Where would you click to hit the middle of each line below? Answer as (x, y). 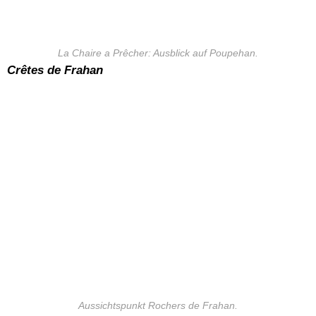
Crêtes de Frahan (55, 70)
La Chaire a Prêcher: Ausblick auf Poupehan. (158, 53)
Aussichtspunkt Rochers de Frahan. (158, 306)
